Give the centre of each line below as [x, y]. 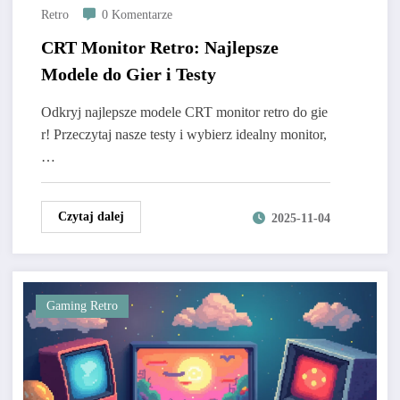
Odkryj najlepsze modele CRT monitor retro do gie [184, 112]
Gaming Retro [82, 306]
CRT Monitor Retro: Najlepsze [159, 48]
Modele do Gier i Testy [128, 75]
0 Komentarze [137, 15]
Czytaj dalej [91, 217]
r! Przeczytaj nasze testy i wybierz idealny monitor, [183, 135]
